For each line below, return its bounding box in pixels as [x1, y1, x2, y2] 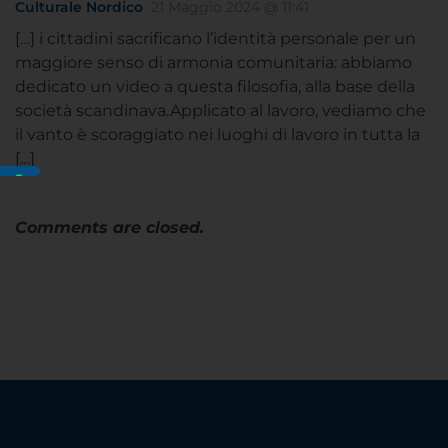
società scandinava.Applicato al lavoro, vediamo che [15, 100, 426, 120]
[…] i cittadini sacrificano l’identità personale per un [15, 28, 416, 48]
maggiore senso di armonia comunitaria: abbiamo [15, 52, 412, 72]
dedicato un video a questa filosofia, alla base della [15, 76, 415, 96]
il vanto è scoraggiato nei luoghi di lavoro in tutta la [15, 124, 420, 144]
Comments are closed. [15, 217, 204, 237]
